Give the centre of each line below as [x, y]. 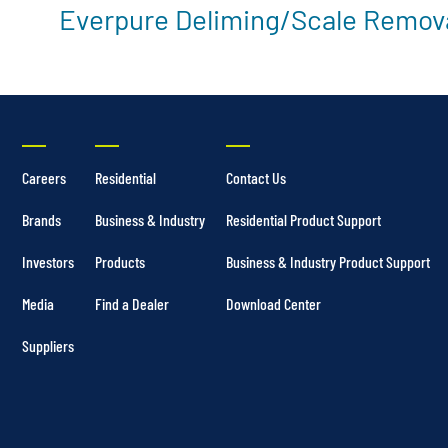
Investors [48, 261]
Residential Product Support [303, 219]
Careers [44, 177]
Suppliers [48, 345]
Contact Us [256, 177]
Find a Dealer [132, 303]
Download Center [273, 303]
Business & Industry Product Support [328, 261]
